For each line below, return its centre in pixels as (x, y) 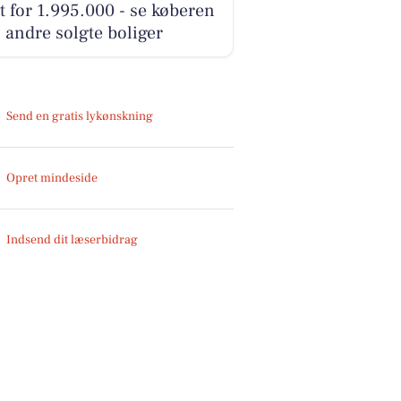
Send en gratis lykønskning (80, 116)
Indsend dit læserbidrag (73, 239)
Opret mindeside (52, 178)
